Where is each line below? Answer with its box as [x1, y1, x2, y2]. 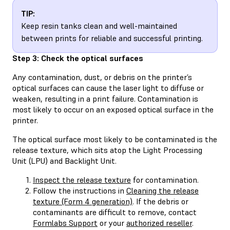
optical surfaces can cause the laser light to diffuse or [12, 82, 204, 93]
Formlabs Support [33, 217, 98, 228]
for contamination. [131, 174, 199, 185]
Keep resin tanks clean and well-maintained [21, 20, 177, 31]
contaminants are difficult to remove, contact [33, 206, 197, 217]
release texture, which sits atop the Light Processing [12, 144, 202, 155]
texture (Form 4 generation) [33, 196, 132, 206]
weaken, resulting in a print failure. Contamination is [12, 93, 198, 104]
